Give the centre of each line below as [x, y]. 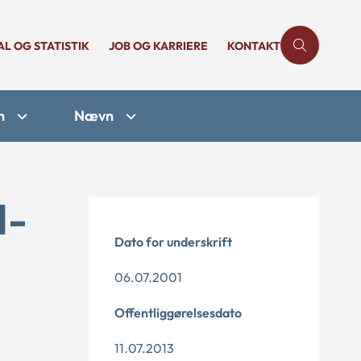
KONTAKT [254, 46]
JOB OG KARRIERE [158, 46]
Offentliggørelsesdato [178, 313]
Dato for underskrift [173, 242]
